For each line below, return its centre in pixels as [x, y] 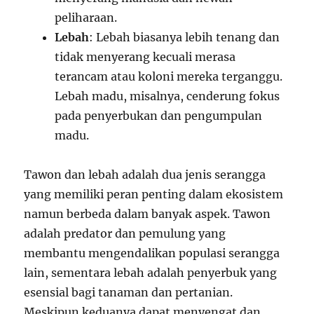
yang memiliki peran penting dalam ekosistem [154, 194]
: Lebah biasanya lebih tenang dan [185, 37]
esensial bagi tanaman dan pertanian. [129, 292]
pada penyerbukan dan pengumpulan [159, 115]
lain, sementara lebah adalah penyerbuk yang [151, 272]
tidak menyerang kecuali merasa [145, 56]
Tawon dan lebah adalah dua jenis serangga [145, 174]
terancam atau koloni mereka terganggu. [169, 76]
